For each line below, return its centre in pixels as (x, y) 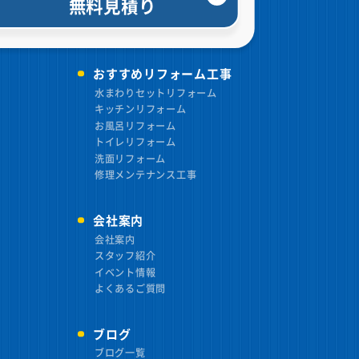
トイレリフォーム (135, 142)
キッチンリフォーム (140, 109)
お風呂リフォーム (135, 125)
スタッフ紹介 (125, 256)
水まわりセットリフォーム (155, 92)
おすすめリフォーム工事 (163, 73)
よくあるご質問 (130, 288)
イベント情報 (125, 272)
